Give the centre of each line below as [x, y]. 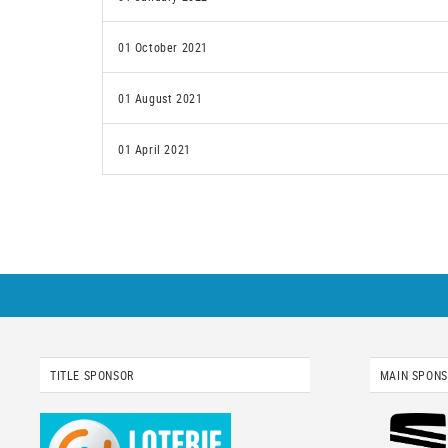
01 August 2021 [160, 98]
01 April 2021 [154, 149]
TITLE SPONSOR [92, 375]
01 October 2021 [163, 47]
